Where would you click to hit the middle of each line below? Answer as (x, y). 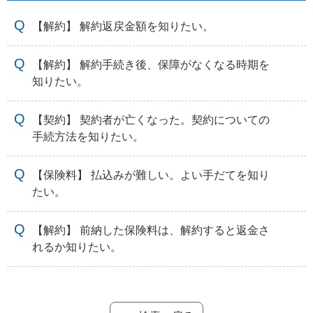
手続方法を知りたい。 (88, 136)
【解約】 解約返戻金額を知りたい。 (123, 26)
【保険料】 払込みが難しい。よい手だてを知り (151, 175)
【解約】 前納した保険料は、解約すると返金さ (151, 230)
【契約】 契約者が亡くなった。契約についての (151, 119)
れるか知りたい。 (77, 247)
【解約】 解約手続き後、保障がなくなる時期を (151, 64)
